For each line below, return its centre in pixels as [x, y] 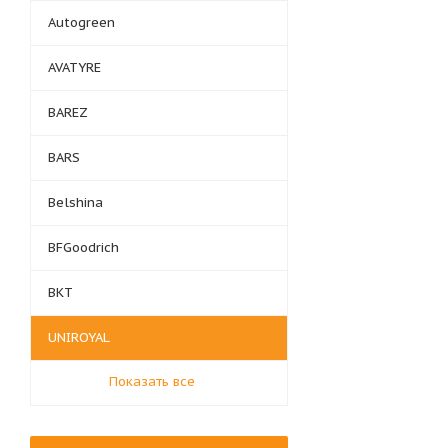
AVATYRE [74, 67]
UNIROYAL [79, 337]
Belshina [75, 202]
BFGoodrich [83, 247]
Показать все [152, 381]
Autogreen [81, 22]
